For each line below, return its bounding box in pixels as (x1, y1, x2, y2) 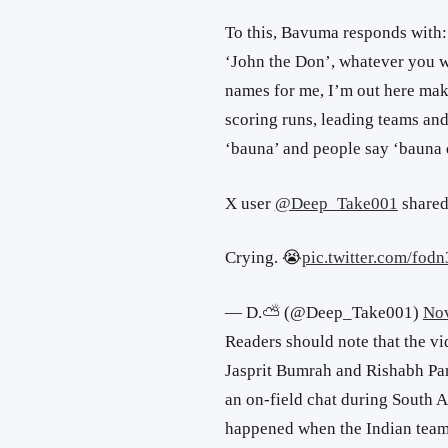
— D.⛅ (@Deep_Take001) (224, 302, 423, 322)
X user (224, 193, 275, 213)
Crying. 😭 (224, 248, 302, 268)
